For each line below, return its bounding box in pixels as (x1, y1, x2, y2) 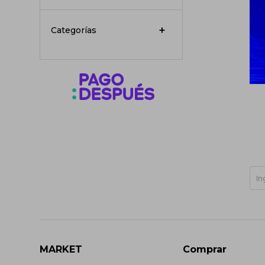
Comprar (183, 244, 227, 255)
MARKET (40, 244, 83, 255)
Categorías (51, 25, 97, 35)
